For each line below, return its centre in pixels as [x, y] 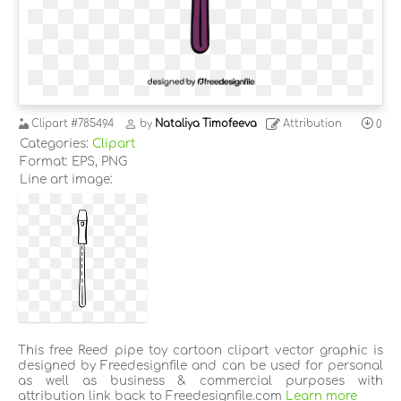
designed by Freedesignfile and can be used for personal [200, 365]
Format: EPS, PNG [73, 161]
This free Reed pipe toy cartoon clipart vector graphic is [200, 350]
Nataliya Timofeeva [205, 124]
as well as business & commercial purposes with [200, 380]
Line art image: [66, 179]
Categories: [56, 143]
